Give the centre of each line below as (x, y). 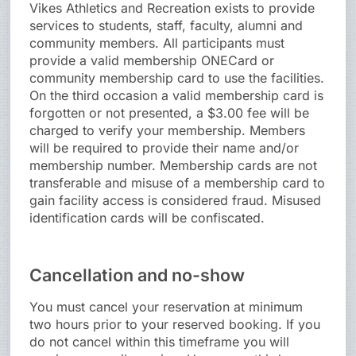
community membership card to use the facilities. (177, 78)
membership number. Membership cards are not (174, 166)
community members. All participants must (157, 43)
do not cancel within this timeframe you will (160, 342)
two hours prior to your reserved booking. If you (175, 325)
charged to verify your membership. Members (168, 131)
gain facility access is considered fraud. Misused (176, 201)
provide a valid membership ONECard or (152, 61)
